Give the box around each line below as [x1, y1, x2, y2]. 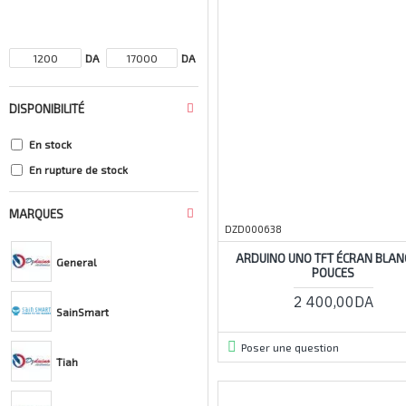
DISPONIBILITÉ [9, 101, 84, 116]
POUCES [312, 265, 355, 280]
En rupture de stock [29, 163, 128, 176]
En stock [29, 138, 72, 150]
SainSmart [56, 304, 109, 318]
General [56, 255, 97, 268]
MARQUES [9, 207, 63, 221]
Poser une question [240, 340, 339, 353]
